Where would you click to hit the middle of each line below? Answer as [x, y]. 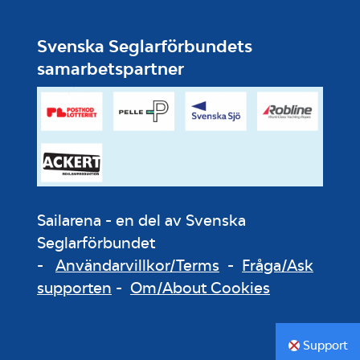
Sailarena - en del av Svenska [141, 221]
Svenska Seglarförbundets [145, 46]
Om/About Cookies [200, 288]
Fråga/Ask [278, 266]
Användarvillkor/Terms [137, 266]
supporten [74, 288]
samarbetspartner [110, 69]
